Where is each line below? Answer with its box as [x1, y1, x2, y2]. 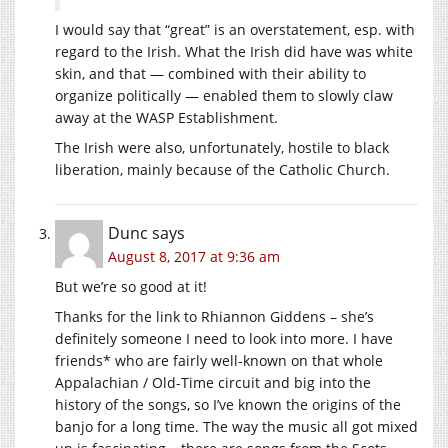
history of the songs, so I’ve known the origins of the [55, 395, 401, 415]
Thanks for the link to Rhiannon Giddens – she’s [55, 307, 374, 327]
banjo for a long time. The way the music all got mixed [55, 417, 418, 437]
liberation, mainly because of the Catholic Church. [55, 160, 390, 180]
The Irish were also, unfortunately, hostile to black [55, 138, 389, 158]
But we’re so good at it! [55, 277, 207, 297]
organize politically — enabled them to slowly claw [55, 86, 393, 106]
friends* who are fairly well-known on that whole [55, 351, 383, 371]
